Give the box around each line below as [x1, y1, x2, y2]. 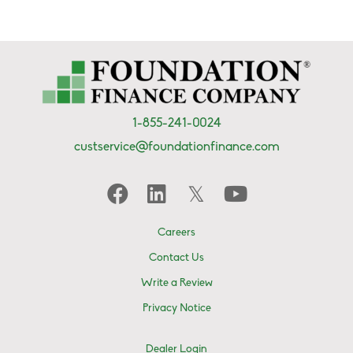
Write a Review [140, 277, 213, 290]
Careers [158, 227, 195, 240]
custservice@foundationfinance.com [73, 140, 280, 154]
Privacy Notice [142, 303, 211, 315]
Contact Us [149, 252, 204, 265]
